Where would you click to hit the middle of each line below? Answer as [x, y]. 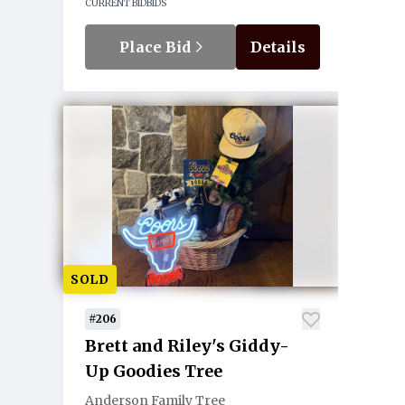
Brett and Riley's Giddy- [187, 346]
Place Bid [156, 47]
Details [278, 47]
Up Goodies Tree [154, 371]
